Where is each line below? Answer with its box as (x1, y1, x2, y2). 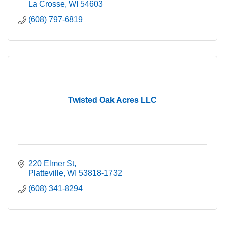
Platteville (28, 168, 63, 177)
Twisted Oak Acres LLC (68, 95, 157, 104)
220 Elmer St (28, 159, 74, 168)
